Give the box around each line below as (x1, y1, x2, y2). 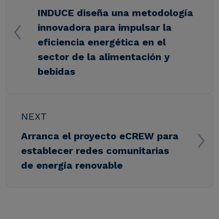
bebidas (38, 65, 75, 77)
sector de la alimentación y (38, 50, 170, 63)
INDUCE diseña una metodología (38, 6, 193, 19)
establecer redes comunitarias (21, 144, 169, 156)
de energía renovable (21, 159, 123, 171)
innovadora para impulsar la (38, 21, 172, 33)
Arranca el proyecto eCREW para (21, 130, 178, 142)
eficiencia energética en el (38, 36, 166, 48)
